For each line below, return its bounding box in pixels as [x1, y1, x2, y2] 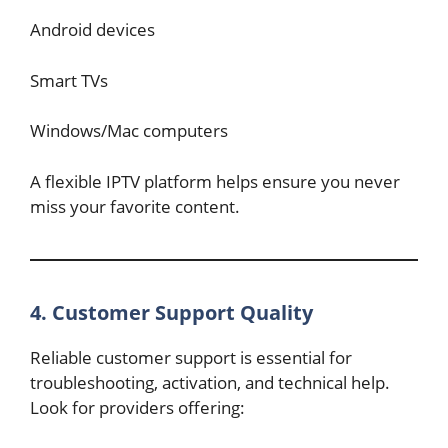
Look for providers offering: [30, 395, 245, 419]
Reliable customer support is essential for [30, 345, 352, 369]
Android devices [30, 18, 155, 41]
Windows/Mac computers [30, 119, 228, 142]
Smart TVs [30, 68, 108, 92]
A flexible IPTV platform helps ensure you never [30, 169, 400, 193]
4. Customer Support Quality [30, 298, 313, 326]
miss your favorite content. [30, 194, 240, 218]
